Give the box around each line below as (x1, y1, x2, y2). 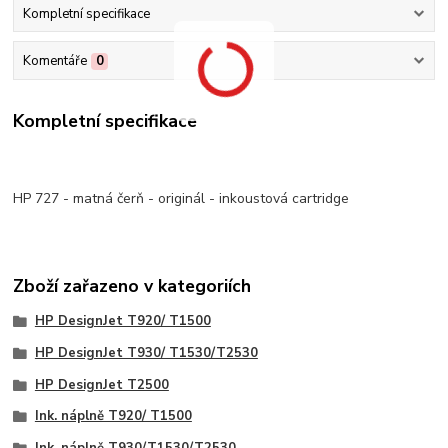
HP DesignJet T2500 (34, 375, 169, 394)
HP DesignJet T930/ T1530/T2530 (34, 343, 258, 362)
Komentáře (22, 51, 87, 70)
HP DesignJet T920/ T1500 (34, 312, 211, 331)
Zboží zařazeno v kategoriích (13, 273, 252, 298)
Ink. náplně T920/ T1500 (34, 407, 192, 426)
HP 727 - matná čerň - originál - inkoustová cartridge (13, 189, 350, 209)
